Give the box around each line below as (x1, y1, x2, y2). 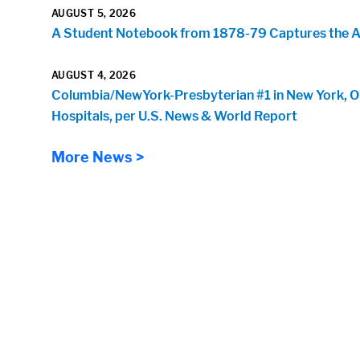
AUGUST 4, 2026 (51, 68, 137, 81)
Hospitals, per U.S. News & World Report (51, 108, 297, 124)
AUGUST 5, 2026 (51, 6, 137, 19)
